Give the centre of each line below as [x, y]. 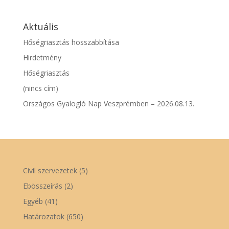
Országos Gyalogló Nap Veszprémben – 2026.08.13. [108, 104]
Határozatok [43, 216]
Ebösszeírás [42, 186]
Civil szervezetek [50, 170]
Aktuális [40, 27]
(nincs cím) [40, 88]
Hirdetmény [42, 58]
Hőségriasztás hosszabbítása [71, 42]
